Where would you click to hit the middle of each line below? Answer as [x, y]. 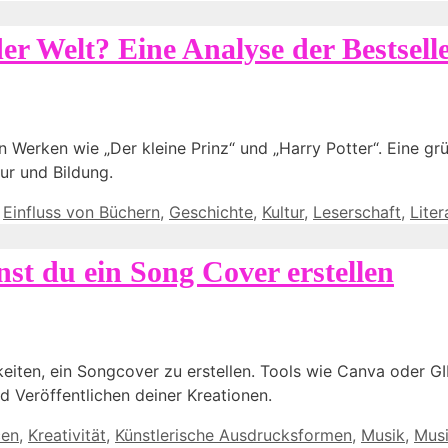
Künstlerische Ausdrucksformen [233, 434]
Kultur [283, 212]
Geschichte [211, 212]
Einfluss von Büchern [81, 212]
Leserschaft [357, 212]
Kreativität [67, 434]
